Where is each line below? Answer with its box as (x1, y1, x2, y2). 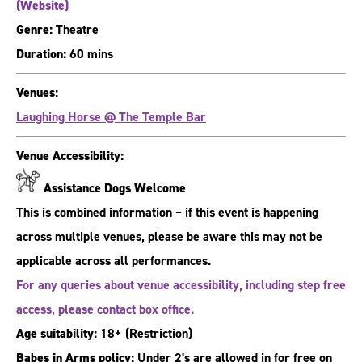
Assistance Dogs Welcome (44, 179, 186, 197)
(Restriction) (125, 325, 192, 343)
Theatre (53, 21, 99, 39)
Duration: (16, 45, 66, 63)
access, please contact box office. (16, 301, 194, 318)
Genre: (16, 21, 53, 39)
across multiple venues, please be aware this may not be (16, 228, 322, 246)
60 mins (66, 45, 113, 63)
